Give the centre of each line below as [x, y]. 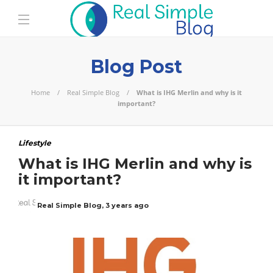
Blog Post [136, 67]
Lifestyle [35, 143]
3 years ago [127, 205]
